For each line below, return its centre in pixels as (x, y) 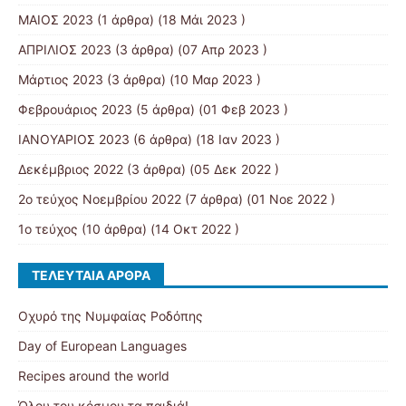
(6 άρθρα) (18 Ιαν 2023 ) (205, 139)
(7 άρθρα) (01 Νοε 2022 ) (258, 198)
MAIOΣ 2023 (56, 19)
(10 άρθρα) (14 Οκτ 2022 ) (159, 228)
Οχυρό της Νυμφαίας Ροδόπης (111, 315)
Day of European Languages (102, 345)
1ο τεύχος (48, 228)
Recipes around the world (94, 375)
